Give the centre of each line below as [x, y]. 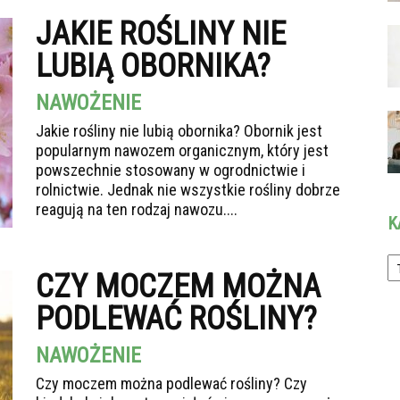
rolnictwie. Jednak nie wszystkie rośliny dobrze [188, 190]
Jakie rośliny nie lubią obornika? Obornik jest [179, 131]
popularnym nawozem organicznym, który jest [182, 150]
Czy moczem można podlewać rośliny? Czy [171, 383]
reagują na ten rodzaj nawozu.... [137, 209]
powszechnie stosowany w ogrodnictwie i [171, 170]
